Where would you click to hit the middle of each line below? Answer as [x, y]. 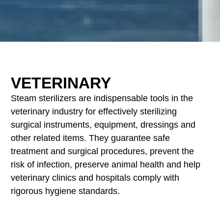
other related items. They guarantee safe [91, 138]
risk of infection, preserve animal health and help [106, 165]
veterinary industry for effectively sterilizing [94, 112]
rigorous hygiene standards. [66, 191]
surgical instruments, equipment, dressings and [103, 125]
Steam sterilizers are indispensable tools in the [102, 98]
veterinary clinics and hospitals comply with [95, 178]
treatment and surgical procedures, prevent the [103, 151]
